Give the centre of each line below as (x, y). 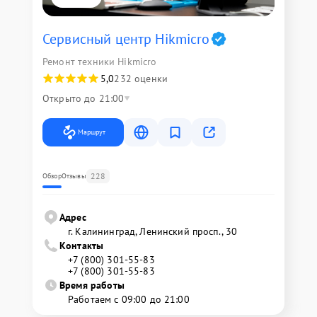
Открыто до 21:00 (83, 98)
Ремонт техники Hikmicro (100, 61)
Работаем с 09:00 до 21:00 (129, 299)
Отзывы (74, 175)
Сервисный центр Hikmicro (126, 39)
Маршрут (92, 132)
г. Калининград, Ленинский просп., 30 (153, 231)
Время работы (92, 285)
